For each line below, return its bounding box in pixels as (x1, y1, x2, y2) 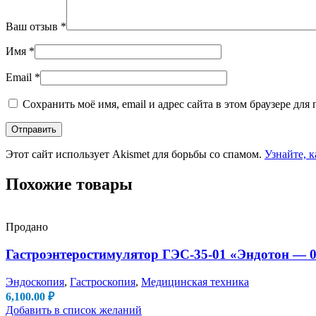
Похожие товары (6, 175, 133, 194)
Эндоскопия (6, 275, 64, 288)
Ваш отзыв (6, 20, 61, 33)
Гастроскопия (70, 275, 135, 288)
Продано (6, 221, 48, 233)
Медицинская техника (141, 275, 249, 288)
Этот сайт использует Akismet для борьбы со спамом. (6, 148, 265, 161)
